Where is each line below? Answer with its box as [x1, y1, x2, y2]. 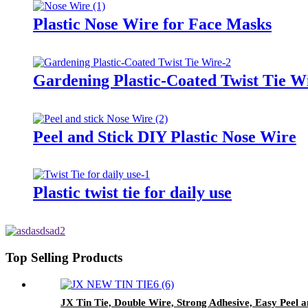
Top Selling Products [5, 250, 122, 265]
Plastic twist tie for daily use [33, 184, 232, 202]
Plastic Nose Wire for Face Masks [33, 14, 272, 33]
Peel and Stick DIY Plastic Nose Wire [33, 127, 296, 146]
